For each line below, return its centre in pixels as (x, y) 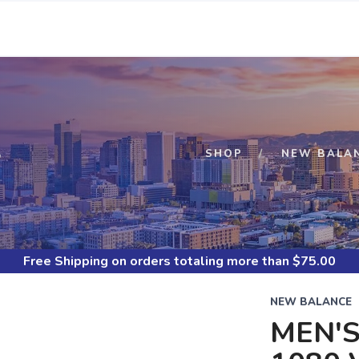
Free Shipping (66, 261)
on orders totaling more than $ (204, 261)
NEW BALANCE (311, 302)
